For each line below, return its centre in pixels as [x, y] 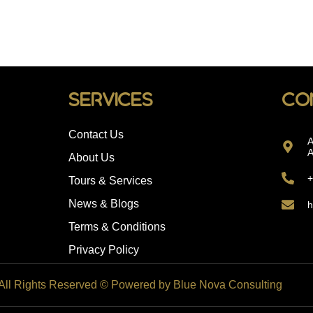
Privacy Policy [103, 250]
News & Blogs [103, 204]
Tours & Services [110, 181]
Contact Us [96, 135]
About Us [91, 158]
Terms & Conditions [117, 227]
